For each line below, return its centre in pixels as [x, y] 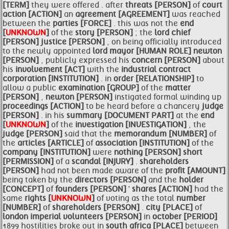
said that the [89, 134]
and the [164, 180]
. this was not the [147, 24]
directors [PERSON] [111, 180]
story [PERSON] [105, 33]
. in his [54, 116]
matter [178, 88]
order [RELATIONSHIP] [155, 79]
